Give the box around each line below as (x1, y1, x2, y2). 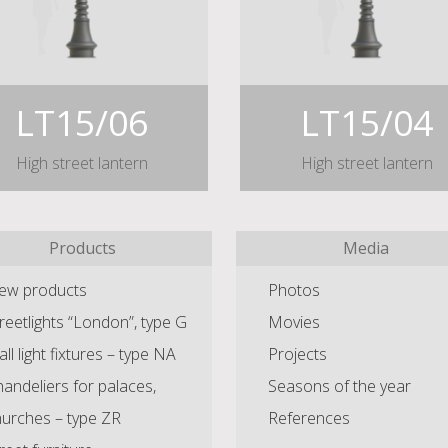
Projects (268, 342, 327, 365)
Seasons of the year (268, 374, 411, 397)
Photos (268, 278, 320, 301)
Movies (268, 310, 320, 333)
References (268, 406, 350, 429)
